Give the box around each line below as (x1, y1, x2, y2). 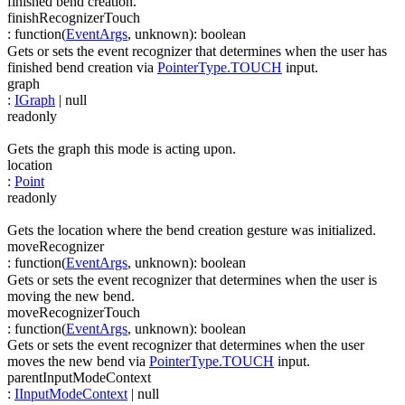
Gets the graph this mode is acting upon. (7, 140, 236, 156)
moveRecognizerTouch (7, 304, 140, 320)
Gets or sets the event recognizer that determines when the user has (7, 42, 387, 59)
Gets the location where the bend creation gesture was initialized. (7, 222, 376, 239)
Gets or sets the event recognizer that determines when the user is (7, 271, 377, 287)
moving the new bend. (7, 287, 135, 304)
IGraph (14, 91, 55, 108)
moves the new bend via (7, 353, 149, 369)
